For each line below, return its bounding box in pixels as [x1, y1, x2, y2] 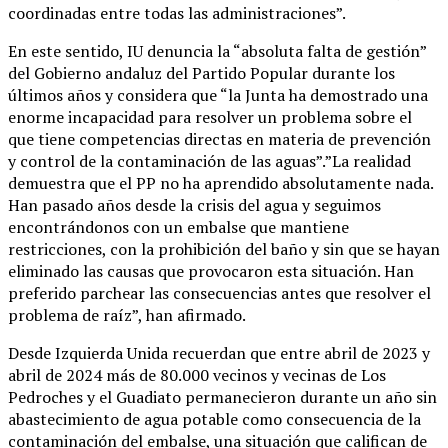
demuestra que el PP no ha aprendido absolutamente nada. [8, 171, 433, 194]
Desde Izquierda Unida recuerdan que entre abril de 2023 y [8, 341, 430, 364]
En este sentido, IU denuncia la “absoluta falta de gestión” [8, 39, 426, 62]
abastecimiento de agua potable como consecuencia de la [8, 407, 421, 430]
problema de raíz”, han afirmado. [8, 303, 246, 326]
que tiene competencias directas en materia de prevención [8, 127, 431, 150]
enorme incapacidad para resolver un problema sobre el [8, 105, 412, 128]
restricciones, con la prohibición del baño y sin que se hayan [8, 237, 440, 260]
